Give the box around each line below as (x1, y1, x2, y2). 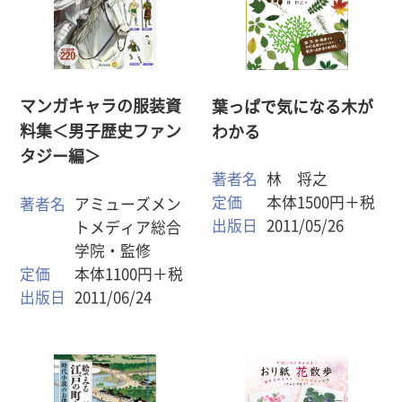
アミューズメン (74, 196, 182, 212)
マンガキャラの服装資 (20, 97, 182, 114)
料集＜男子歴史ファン (20, 122, 182, 139)
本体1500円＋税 (266, 195, 375, 211)
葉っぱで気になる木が (212, 98, 374, 115)
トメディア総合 (74, 219, 182, 235)
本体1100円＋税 (74, 266, 184, 282)
